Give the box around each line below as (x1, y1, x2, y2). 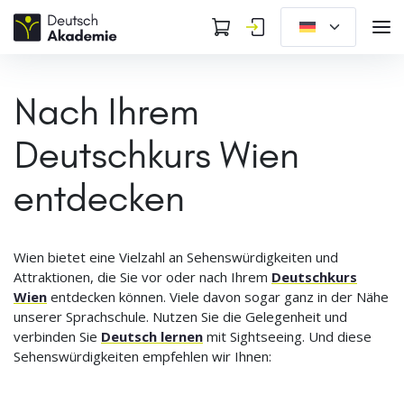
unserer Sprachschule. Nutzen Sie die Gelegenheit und (14, 308, 347, 326)
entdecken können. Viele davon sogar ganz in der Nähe (47, 288, 389, 306)
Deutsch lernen (101, 327, 203, 345)
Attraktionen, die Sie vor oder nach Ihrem (14, 268, 271, 286)
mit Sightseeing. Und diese (203, 327, 372, 345)
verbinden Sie (14, 327, 101, 345)
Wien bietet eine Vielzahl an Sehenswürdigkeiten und (14, 248, 338, 266)
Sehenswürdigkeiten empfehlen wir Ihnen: (14, 347, 271, 365)
